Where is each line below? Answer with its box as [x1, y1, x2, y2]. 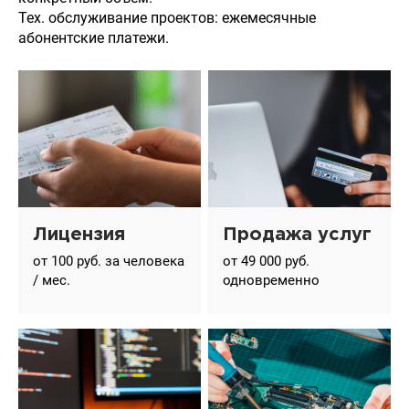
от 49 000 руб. [223, 252, 309, 269]
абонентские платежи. [18, 28, 169, 47]
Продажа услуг [223, 225, 372, 243]
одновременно [223, 271, 320, 288]
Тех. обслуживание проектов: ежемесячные [18, 8, 316, 26]
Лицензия [33, 225, 125, 243]
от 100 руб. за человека [33, 252, 184, 269]
